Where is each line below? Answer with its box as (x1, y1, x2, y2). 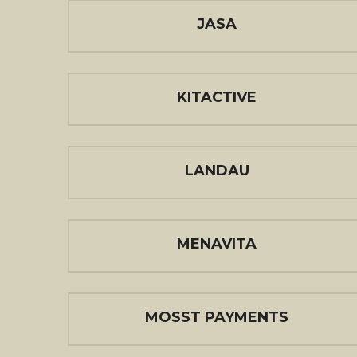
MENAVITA (177, 235, 257, 253)
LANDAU (184, 162, 249, 179)
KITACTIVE (177, 88, 257, 106)
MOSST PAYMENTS (145, 308, 288, 326)
